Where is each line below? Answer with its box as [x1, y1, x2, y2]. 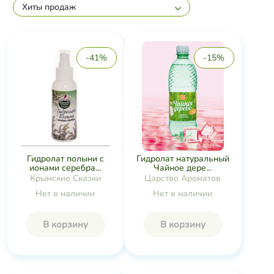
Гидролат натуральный [136, 153, 229, 165]
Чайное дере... [154, 162, 212, 174]
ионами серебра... [29, 161, 101, 174]
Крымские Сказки [29, 172, 101, 184]
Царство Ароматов [144, 172, 221, 185]
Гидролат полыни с [26, 152, 104, 165]
